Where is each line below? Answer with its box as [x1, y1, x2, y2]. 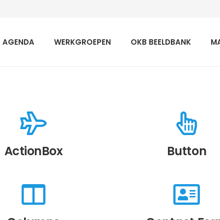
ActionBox [4, 143, 63, 160]
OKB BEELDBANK [130, 37, 191, 47]
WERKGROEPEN [54, 37, 111, 47]
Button [166, 143, 207, 160]
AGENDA [2, 37, 34, 47]
